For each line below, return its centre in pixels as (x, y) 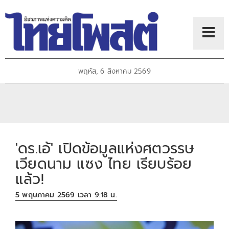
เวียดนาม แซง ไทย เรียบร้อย (104, 164)
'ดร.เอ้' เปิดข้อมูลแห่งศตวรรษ (105, 148)
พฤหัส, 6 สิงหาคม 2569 (114, 72)
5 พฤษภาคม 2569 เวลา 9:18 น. (66, 195)
